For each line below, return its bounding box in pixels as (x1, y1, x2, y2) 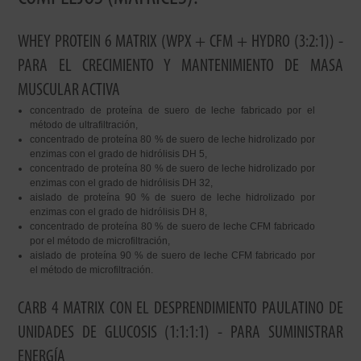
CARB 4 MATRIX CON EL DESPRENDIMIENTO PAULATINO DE (18, 300, 343, 318)
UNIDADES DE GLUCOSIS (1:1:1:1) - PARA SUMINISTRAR (18, 324, 343, 342)
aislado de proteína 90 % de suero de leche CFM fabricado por (30, 250, 315, 261)
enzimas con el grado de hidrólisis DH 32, (30, 177, 214, 189)
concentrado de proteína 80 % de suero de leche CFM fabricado (30, 221, 315, 232)
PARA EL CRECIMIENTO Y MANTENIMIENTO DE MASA (18, 57, 343, 76)
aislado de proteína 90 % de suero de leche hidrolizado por (30, 192, 315, 203)
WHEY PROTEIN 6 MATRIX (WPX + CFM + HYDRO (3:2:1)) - (18, 33, 343, 52)
